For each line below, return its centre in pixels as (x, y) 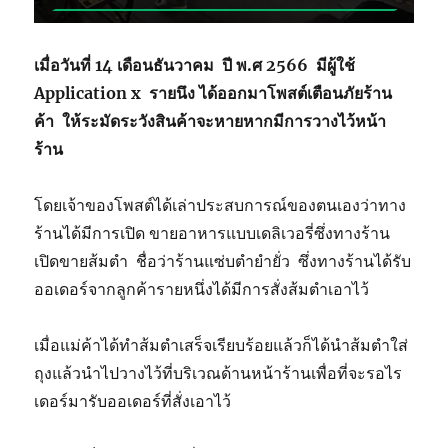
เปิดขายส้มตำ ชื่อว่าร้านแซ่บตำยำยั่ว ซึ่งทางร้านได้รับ (223, 260)
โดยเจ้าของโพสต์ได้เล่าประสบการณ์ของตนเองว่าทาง (220, 204)
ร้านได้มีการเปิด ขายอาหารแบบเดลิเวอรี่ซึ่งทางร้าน (212, 232)
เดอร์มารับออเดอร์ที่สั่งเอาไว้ (133, 400)
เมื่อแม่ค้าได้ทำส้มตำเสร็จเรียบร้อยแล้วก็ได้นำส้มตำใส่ (221, 344)
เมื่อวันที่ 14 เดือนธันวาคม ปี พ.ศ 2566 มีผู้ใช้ (195, 64)
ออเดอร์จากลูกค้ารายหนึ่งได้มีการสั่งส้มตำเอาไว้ (204, 288)
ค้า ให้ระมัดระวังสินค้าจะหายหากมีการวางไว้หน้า (210, 120)
